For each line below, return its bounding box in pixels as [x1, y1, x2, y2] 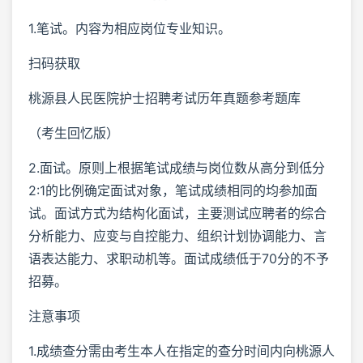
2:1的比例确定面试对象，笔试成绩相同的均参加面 [28, 182, 318, 199]
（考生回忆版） [28, 125, 119, 142]
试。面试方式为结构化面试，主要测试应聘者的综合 [28, 205, 327, 222]
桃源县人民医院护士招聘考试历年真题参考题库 [28, 90, 301, 107]
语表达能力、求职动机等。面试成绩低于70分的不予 [28, 250, 329, 267]
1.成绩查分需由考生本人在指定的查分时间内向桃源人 [28, 343, 335, 360]
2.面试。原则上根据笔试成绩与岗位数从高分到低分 [28, 160, 325, 177]
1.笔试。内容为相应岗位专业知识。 [28, 20, 231, 37]
